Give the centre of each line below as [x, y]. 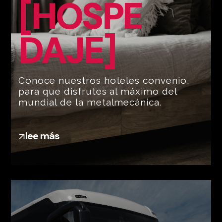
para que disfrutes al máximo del [98, 91]
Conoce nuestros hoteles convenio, [104, 81]
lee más [42, 136]
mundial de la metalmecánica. [90, 102]
